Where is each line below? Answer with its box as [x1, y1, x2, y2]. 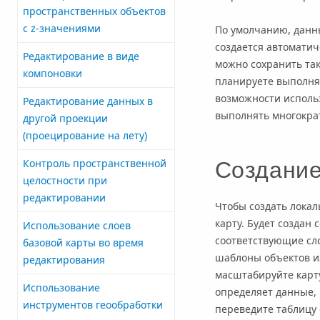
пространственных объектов [23, 4, 166, 18]
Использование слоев [23, 218, 131, 232]
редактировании [23, 190, 106, 204]
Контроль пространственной [23, 156, 166, 170]
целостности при [23, 173, 107, 187]
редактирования [23, 252, 105, 266]
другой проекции [23, 111, 108, 125]
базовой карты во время [23, 235, 144, 249]
